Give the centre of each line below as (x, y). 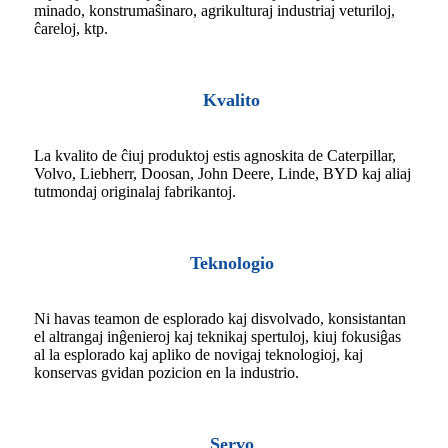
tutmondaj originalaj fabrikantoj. (135, 191)
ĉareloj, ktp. (71, 28)
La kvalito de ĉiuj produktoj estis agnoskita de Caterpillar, (215, 155)
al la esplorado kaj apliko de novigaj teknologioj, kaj (198, 354)
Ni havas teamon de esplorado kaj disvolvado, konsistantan (220, 318)
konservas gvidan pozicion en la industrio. (166, 372)
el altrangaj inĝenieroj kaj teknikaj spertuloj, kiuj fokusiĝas (217, 336)
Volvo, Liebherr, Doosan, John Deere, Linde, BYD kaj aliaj (222, 173)
